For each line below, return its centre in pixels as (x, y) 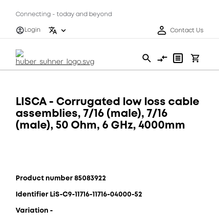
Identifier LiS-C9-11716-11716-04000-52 (79, 194)
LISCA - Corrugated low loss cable (108, 101)
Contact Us (187, 30)
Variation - (34, 210)
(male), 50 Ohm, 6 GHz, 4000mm (100, 125)
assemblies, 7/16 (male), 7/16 (92, 113)
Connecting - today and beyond (64, 14)
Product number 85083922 (61, 178)
